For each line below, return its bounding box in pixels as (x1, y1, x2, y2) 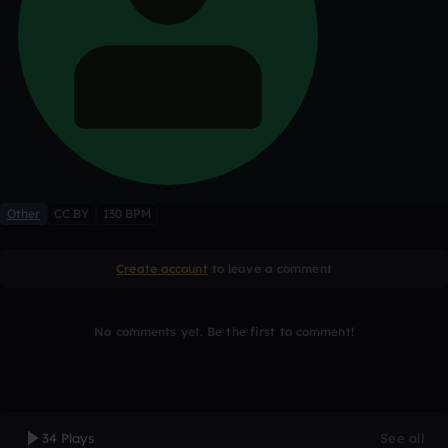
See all (380, 430, 424, 446)
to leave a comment (207, 261, 332, 276)
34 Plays (42, 430, 94, 446)
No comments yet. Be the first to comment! (94, 324, 354, 339)
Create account (116, 261, 208, 276)
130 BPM (103, 206, 151, 221)
